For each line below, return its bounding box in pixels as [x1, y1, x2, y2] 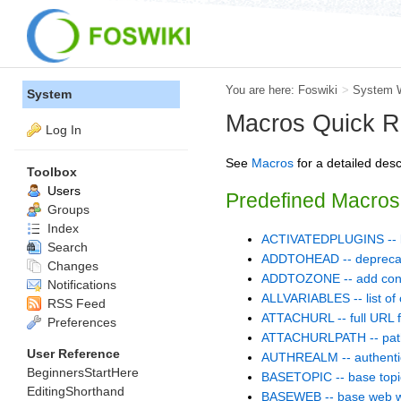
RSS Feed [44, 295, 106, 311]
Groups [44, 201, 90, 217]
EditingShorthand [27, 383, 124, 398]
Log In [46, 123, 81, 137]
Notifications [44, 277, 116, 292]
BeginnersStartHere [27, 364, 139, 380]
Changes [44, 258, 98, 273]
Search [44, 239, 88, 254]
